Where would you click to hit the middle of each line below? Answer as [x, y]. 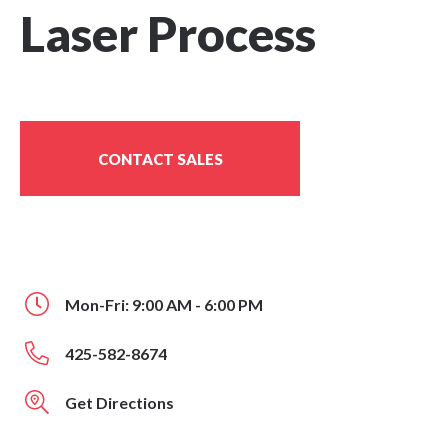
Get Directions [119, 403]
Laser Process [168, 34]
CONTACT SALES [160, 158]
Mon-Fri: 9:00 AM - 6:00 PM [164, 305]
